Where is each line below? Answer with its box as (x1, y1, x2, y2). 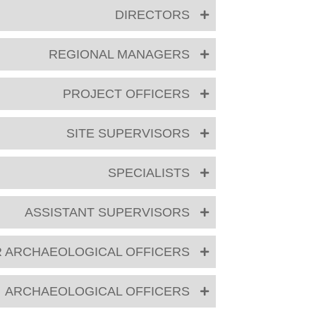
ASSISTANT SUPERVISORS (25, 205, 190, 219)
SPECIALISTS (108, 166, 190, 180)
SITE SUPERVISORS (66, 126, 190, 140)
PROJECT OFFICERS (63, 87, 190, 101)
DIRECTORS (115, 8, 190, 22)
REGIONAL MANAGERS (49, 47, 190, 61)
